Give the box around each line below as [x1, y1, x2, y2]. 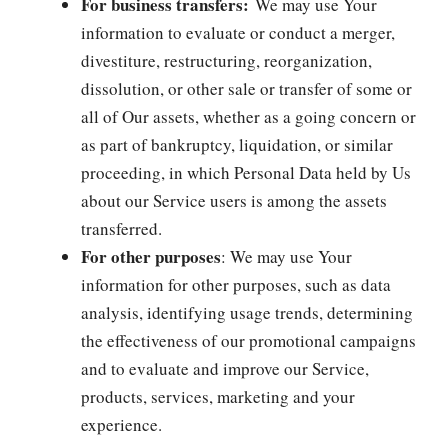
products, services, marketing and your [81, 384, 355, 408]
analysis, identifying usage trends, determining [81, 300, 413, 324]
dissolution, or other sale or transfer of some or [81, 76, 412, 100]
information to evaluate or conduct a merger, [81, 20, 395, 44]
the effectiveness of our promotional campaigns [81, 328, 416, 352]
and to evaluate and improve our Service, [81, 356, 369, 380]
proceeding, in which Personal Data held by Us [81, 160, 411, 184]
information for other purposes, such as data [81, 272, 391, 296]
